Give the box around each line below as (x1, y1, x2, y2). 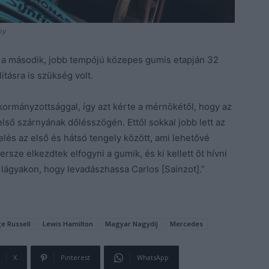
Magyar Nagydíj (105, 219, 158, 229)
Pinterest (61, 253, 90, 262)
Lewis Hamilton (43, 219, 93, 229)
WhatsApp (137, 253, 169, 262)
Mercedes (170, 219, 203, 229)
